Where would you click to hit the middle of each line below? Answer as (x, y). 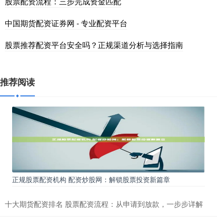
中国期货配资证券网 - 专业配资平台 (66, 23)
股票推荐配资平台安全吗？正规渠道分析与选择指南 (94, 45)
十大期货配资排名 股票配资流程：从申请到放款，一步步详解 (104, 203)
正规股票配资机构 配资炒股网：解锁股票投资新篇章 (91, 179)
